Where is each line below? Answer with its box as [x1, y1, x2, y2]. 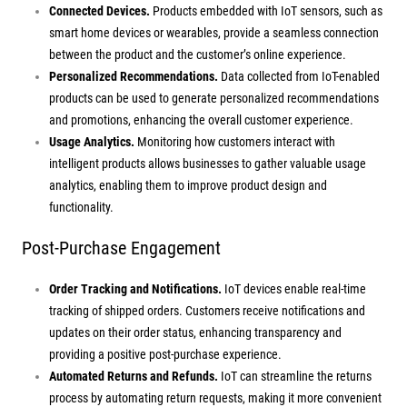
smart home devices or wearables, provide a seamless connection [49, 25, 379, 40]
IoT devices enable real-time [222, 281, 366, 296]
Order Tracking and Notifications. [49, 281, 222, 296]
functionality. [49, 199, 114, 214]
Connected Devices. [49, 3, 150, 18]
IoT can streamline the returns [221, 368, 372, 383]
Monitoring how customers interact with [137, 134, 335, 149]
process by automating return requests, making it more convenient [49, 390, 382, 405]
